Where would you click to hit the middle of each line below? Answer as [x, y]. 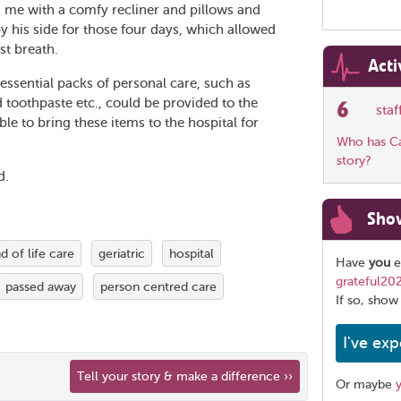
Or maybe [366, 384]
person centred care [158, 286]
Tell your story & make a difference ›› [185, 376]
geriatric [122, 253]
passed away [41, 286]
